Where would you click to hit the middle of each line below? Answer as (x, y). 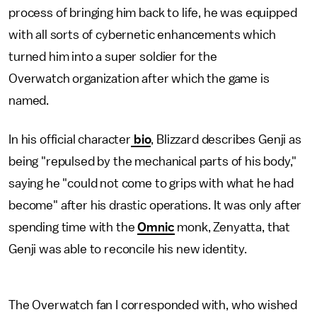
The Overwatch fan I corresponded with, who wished (153, 305)
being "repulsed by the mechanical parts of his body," (152, 161)
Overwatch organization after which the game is (139, 79)
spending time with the (73, 227)
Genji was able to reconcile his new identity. (128, 249)
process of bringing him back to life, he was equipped (153, 13)
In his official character (70, 139)
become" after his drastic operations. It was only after (155, 205)
